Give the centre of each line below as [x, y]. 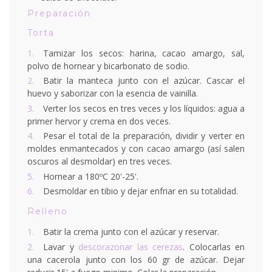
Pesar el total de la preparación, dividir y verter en [144, 136]
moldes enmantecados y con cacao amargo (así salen [136, 149]
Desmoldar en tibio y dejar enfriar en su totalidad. [141, 191]
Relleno [48, 212]
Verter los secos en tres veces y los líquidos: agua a [144, 108]
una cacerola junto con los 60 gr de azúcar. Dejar [136, 259]
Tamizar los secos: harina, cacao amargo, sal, [144, 53]
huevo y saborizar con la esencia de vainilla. [113, 93]
